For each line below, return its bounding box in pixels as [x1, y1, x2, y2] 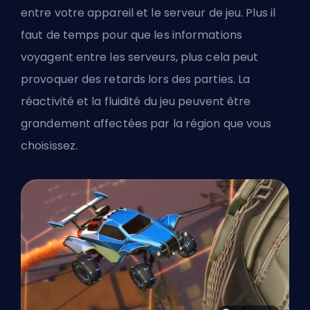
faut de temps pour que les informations [21, 27, 242, 44]
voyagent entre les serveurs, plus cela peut [21, 49, 259, 66]
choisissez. [21, 138, 78, 154]
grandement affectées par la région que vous [21, 116, 272, 132]
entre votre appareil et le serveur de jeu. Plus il [21, 5, 276, 21]
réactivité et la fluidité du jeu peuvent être [21, 93, 251, 110]
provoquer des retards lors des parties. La [21, 71, 250, 88]
